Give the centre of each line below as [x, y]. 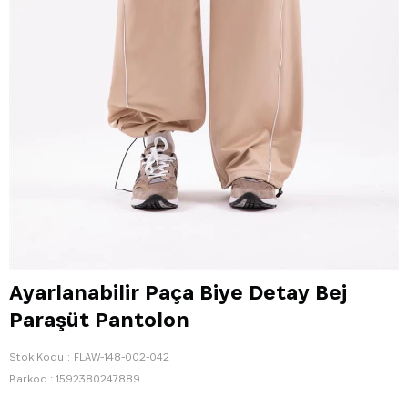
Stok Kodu [36, 357]
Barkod [28, 378]
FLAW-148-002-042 [122, 357]
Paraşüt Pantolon [99, 320]
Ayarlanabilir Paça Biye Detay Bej [178, 292]
